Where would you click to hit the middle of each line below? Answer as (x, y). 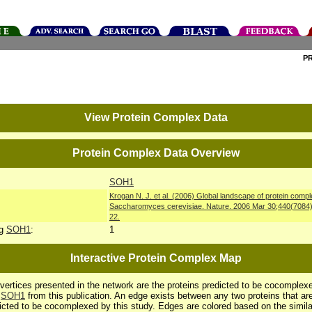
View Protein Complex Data (156, 117)
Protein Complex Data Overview (156, 153)
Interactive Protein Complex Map (156, 258)
